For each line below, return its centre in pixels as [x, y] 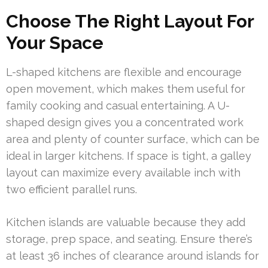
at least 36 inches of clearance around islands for [133, 256]
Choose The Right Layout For [130, 22]
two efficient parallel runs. [71, 190]
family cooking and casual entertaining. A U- [118, 106]
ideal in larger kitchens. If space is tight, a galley [129, 156]
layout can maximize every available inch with [123, 173]
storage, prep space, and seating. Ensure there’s [129, 239]
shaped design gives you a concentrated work [125, 123]
